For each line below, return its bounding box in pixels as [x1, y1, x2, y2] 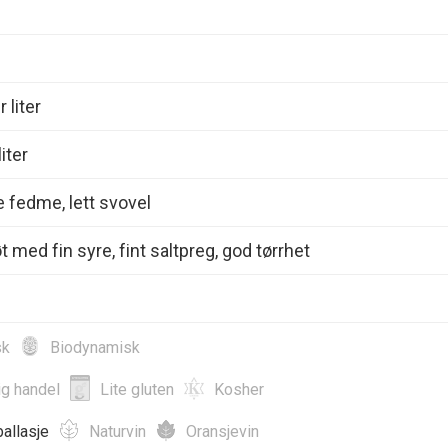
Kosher [214, 379, 264, 399]
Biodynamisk [50, 337, 140, 357]
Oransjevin [186, 421, 259, 441]
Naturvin [89, 421, 146, 441]
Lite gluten [100, 379, 174, 399]
